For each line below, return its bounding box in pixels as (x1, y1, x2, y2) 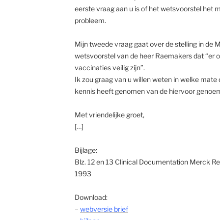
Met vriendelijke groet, (74, 110, 144, 119)
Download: (74, 192, 108, 201)
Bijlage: (74, 145, 97, 154)
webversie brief (80, 204, 128, 213)
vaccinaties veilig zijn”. (74, 63, 145, 72)
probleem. (74, 16, 106, 25)
